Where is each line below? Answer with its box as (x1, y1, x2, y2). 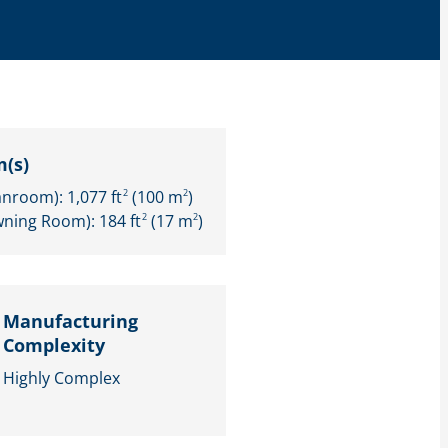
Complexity (3, 332, 105, 357)
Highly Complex (3, 366, 120, 389)
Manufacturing (3, 308, 138, 333)
